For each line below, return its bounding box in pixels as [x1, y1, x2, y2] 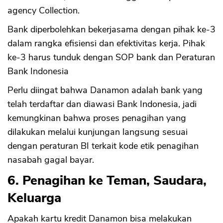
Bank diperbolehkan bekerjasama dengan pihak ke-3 [7, 23, 216, 36]
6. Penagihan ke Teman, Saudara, [7, 172, 207, 190]
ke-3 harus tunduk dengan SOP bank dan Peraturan [7, 51, 215, 64]
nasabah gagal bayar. [7, 154, 94, 166]
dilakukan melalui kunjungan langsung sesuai [7, 126, 188, 138]
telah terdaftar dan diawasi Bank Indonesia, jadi [7, 98, 197, 111]
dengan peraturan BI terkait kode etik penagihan [7, 140, 199, 152]
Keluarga [7, 189, 61, 207]
